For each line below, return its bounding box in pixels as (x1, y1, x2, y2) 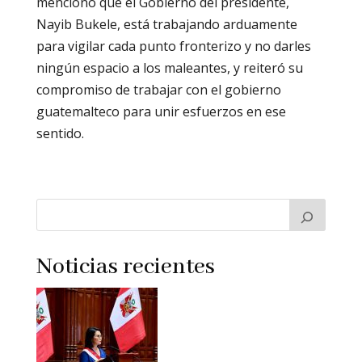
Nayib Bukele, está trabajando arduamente (36, 15, 297, 33)
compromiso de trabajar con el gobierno (36, 80, 281, 99)
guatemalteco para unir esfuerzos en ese (36, 102, 286, 120)
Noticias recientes (36, 252, 215, 281)
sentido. (36, 124, 84, 142)
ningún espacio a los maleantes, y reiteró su (36, 58, 303, 77)
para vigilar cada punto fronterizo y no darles (36, 36, 311, 55)
